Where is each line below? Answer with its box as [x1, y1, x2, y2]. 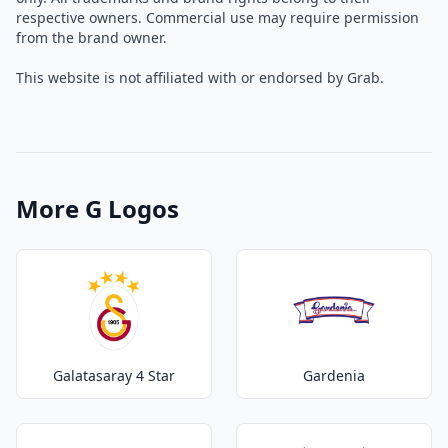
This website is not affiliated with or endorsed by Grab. [16, 68, 384, 87]
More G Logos [16, 192, 179, 225]
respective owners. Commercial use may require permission [16, 8, 419, 27]
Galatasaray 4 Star [53, 366, 175, 385]
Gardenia [303, 366, 365, 385]
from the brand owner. [16, 28, 167, 47]
